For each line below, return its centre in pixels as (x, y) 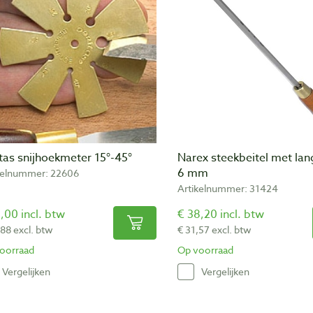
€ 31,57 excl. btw (214, 229)
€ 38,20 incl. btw (221, 214)
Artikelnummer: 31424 (228, 188)
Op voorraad (205, 249)
